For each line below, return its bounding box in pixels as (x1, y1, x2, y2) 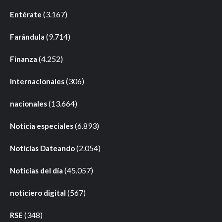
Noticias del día (10, 166, 63, 175)
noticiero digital (10, 188, 66, 197)
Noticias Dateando (10, 143, 75, 153)
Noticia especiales (10, 121, 73, 130)
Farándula (10, 32, 45, 41)
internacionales (10, 76, 64, 86)
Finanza (10, 54, 37, 63)
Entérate (10, 9, 42, 19)
